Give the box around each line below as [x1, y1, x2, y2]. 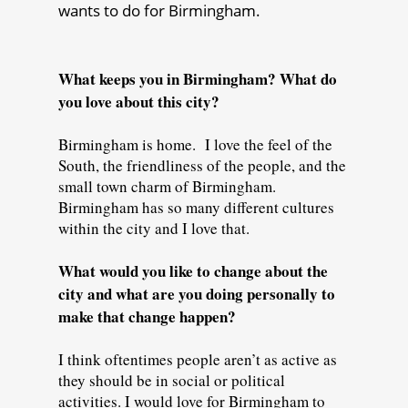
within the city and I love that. [58, 217, 255, 239]
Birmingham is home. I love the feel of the [58, 133, 332, 155]
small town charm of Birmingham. [58, 175, 276, 197]
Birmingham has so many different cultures [58, 196, 334, 218]
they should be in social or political [58, 369, 285, 391]
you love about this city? [58, 89, 225, 113]
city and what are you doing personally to [58, 281, 335, 305]
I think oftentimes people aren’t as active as [58, 348, 337, 370]
